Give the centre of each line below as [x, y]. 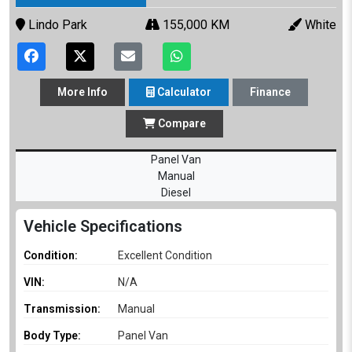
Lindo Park [56, 24]
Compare [180, 123]
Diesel [176, 192]
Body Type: [52, 335]
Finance [270, 92]
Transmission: [62, 308]
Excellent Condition [165, 255]
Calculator [183, 92]
